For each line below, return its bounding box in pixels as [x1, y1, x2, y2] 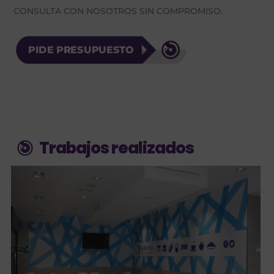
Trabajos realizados [39, 136, 194, 159]
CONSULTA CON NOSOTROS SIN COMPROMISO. [13, 5, 223, 17]
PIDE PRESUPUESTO [28, 43, 135, 56]
